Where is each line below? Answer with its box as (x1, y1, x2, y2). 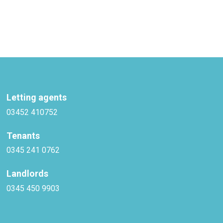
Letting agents (6, 92, 67, 103)
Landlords (6, 168, 49, 179)
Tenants (6, 130, 40, 141)
